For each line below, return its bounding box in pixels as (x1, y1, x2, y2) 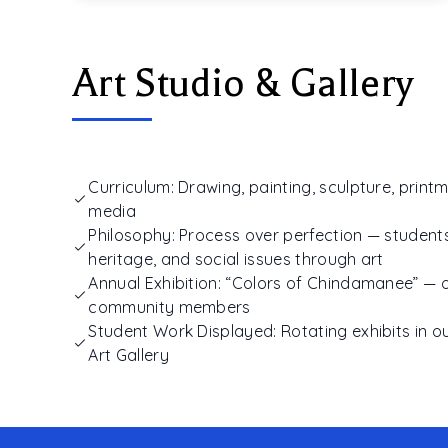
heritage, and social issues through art (88, 249, 384, 270)
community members (88, 297, 251, 318)
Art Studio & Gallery (72, 61, 415, 107)
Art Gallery (88, 345, 169, 366)
